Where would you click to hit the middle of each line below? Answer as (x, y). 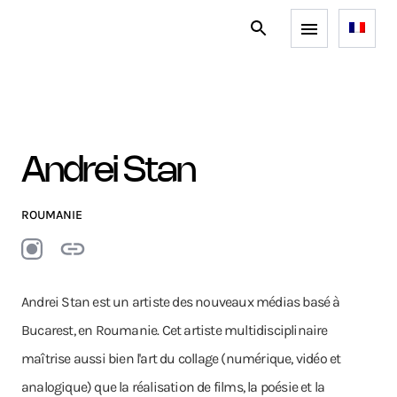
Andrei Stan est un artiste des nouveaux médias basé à (181, 302)
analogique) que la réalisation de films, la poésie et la (173, 387)
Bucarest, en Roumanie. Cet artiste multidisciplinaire (175, 330)
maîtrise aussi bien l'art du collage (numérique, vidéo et (181, 358)
